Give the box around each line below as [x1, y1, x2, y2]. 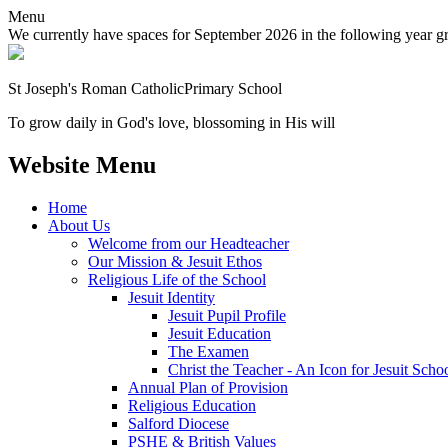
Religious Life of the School [88, 270, 266, 288]
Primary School [184, 80, 282, 97]
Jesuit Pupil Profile [168, 306, 286, 324]
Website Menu [8, 151, 156, 178]
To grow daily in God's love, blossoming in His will [8, 114, 335, 131]
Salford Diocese [128, 414, 229, 432]
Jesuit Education [168, 324, 271, 342]
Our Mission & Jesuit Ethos [88, 252, 262, 270]
